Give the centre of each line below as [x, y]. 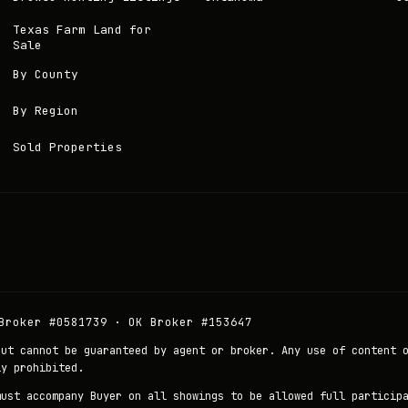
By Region [46, 110]
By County [46, 74]
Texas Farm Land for [82, 30]
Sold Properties [68, 147]
